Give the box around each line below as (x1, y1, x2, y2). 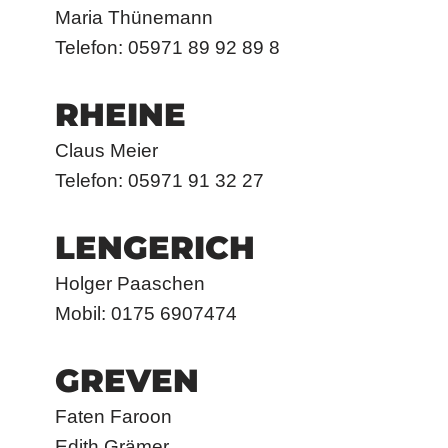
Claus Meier (55, 140, 158, 162)
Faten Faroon (55, 406, 172, 428)
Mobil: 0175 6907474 (55, 303, 237, 325)
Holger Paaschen (55, 273, 205, 295)
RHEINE (55, 95, 186, 135)
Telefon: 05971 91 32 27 (55, 170, 264, 192)
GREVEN (55, 361, 199, 401)
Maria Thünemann (55, 7, 213, 29)
